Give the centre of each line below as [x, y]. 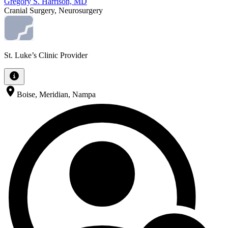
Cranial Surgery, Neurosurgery [53, 11]
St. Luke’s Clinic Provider [46, 55]
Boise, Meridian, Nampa [56, 95]
